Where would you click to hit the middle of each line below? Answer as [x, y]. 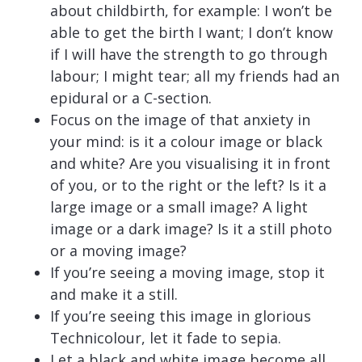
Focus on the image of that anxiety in [181, 119]
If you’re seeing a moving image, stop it [188, 272]
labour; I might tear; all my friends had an [195, 76]
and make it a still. [114, 294]
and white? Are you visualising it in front [191, 163]
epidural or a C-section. [131, 97]
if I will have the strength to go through [189, 54]
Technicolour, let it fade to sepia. [166, 337]
